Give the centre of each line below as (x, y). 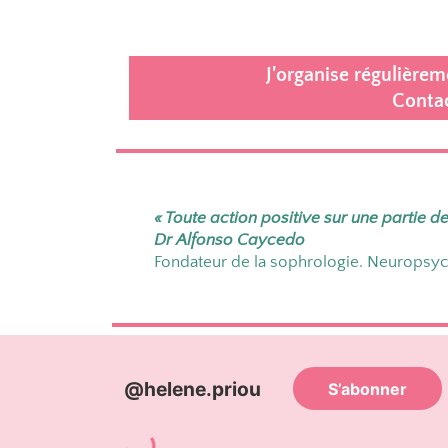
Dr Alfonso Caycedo (229, 240)
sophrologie (314, 262)
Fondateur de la (212, 262)
